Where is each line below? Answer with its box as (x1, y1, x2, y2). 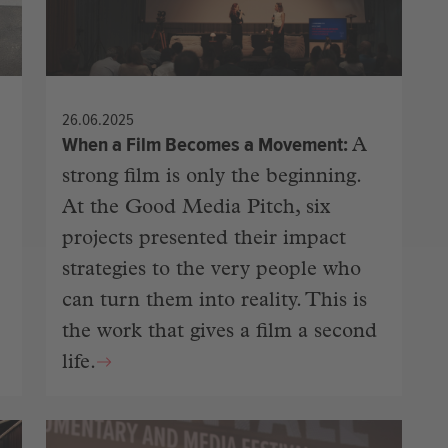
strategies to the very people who (62, 261, 361, 281)
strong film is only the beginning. (62, 168, 361, 188)
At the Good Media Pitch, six (62, 199, 330, 219)
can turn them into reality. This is (62, 292, 367, 312)
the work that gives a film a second (62, 323, 377, 343)
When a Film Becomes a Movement (62, 132, 343, 157)
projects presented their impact (62, 230, 346, 250)
